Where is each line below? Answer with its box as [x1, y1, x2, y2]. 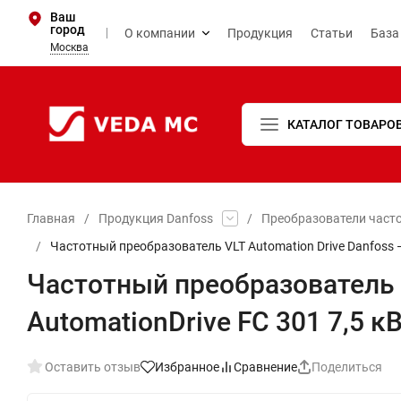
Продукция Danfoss [98, 210, 213, 226]
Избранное [155, 359, 219, 374]
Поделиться [311, 359, 382, 374]
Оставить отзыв [45, 359, 141, 374]
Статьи [311, 25, 353, 40]
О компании [124, 25, 195, 40]
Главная [27, 210, 75, 226]
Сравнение [234, 359, 297, 374]
